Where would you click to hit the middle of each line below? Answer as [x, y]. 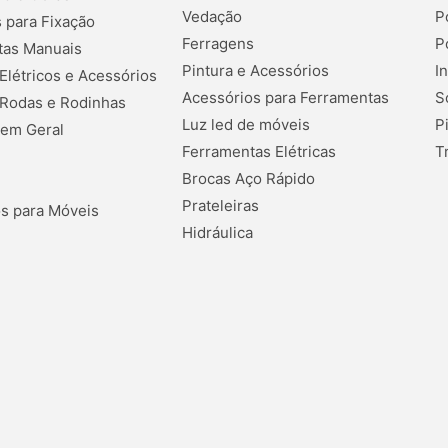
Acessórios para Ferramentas [285, 98]
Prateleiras [220, 206]
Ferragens [217, 44]
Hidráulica [217, 233]
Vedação [211, 17]
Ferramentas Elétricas [258, 152]
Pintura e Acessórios [255, 71]
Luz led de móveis [245, 125]
